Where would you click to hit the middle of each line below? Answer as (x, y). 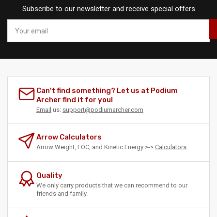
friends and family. (62, 194)
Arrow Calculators (69, 137)
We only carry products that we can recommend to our (112, 186)
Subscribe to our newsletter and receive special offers (108, 9)
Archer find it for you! (75, 100)
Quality (49, 176)
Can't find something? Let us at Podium (107, 91)
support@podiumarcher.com (103, 110)
